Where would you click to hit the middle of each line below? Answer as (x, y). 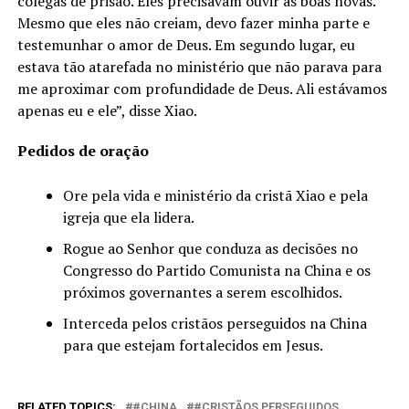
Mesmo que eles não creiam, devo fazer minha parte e (193, 23)
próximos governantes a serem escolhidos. (202, 293)
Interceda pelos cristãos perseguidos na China (215, 324)
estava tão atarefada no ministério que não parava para (199, 67)
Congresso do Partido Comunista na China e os (216, 271)
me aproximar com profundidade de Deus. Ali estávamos (202, 89)
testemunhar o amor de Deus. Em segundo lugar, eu (186, 45)
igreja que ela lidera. (128, 218)
